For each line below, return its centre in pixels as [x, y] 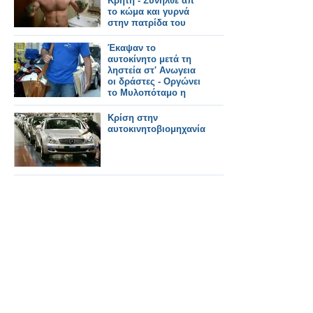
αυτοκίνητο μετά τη [150, 59]
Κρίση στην [133, 118]
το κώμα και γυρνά [148, 12]
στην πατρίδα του [147, 23]
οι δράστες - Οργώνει [154, 81]
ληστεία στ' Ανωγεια [152, 70]
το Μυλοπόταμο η [147, 93]
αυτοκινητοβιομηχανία [156, 129]
